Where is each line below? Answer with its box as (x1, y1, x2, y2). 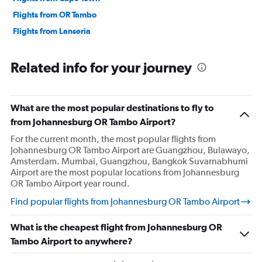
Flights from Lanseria (13, 26, 91, 36)
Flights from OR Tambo (13, 10, 96, 20)
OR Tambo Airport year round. (11, 178, 130, 189)
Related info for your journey (11, 59, 192, 76)
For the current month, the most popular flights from (11, 133, 216, 145)
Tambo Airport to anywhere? (11, 236, 133, 247)
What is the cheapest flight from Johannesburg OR (11, 222, 222, 233)
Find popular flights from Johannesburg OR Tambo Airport (11, 196, 240, 208)
